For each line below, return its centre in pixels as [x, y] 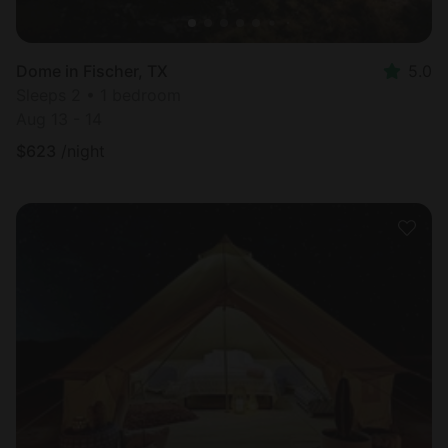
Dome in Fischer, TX [92, 71]
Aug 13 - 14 [59, 119]
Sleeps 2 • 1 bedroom [98, 95]
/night [83, 151]
